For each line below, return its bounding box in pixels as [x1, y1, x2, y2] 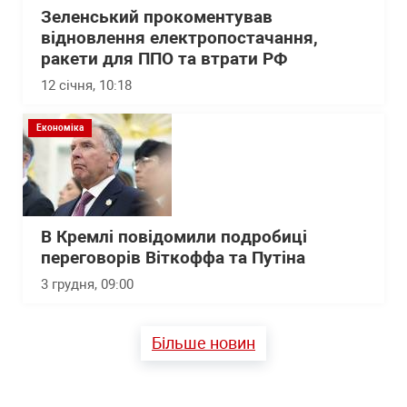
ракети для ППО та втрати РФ [41, 49, 288, 69]
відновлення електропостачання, [41, 28, 318, 48]
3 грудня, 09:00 [41, 276, 134, 293]
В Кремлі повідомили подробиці [41, 227, 307, 247]
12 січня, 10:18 [41, 77, 132, 94]
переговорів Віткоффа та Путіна [41, 248, 305, 268]
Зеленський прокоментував [41, 7, 273, 27]
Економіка [36, 123, 84, 133]
